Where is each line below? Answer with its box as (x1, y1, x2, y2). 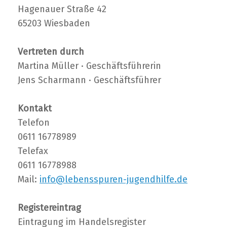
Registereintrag (18, 202, 81, 213)
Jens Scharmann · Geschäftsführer (18, 74, 161, 86)
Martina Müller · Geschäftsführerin (18, 60, 161, 71)
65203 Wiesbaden (18, 17, 90, 29)
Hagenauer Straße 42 (18, 3, 106, 15)
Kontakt (18, 102, 52, 114)
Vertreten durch (18, 46, 84, 57)
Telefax (18, 145, 48, 157)
